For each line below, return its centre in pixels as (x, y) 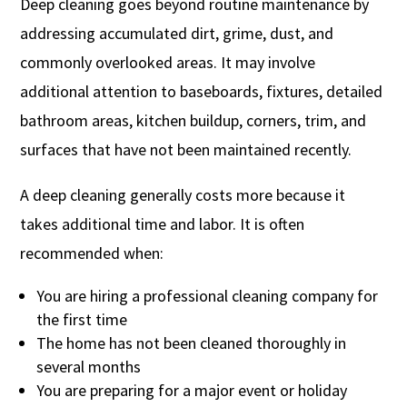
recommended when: (92, 253)
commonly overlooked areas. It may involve (168, 62)
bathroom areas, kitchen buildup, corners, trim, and (194, 120)
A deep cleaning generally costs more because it (183, 194)
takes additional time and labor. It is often (163, 223)
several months (89, 366)
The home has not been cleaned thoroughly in (192, 342)
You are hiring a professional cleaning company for (208, 295)
